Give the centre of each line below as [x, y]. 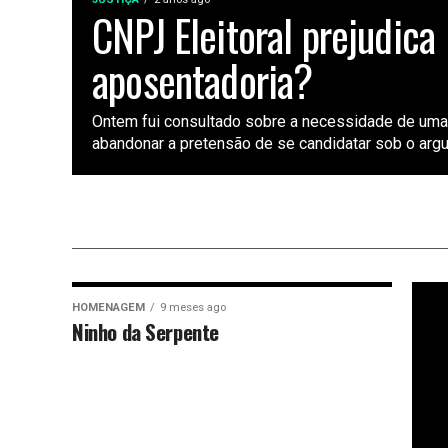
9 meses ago [193, 307]
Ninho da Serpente [145, 331]
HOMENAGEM [108, 307]
